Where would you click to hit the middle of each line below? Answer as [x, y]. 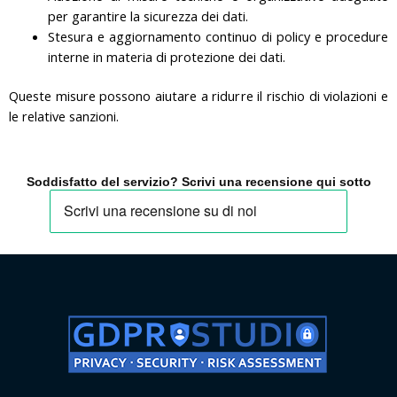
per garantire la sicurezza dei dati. [148, 16]
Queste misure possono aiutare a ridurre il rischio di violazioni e [198, 96]
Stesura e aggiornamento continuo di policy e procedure [218, 36]
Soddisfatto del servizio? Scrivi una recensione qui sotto [198, 182]
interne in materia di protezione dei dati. [166, 56]
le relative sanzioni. [64, 117]
